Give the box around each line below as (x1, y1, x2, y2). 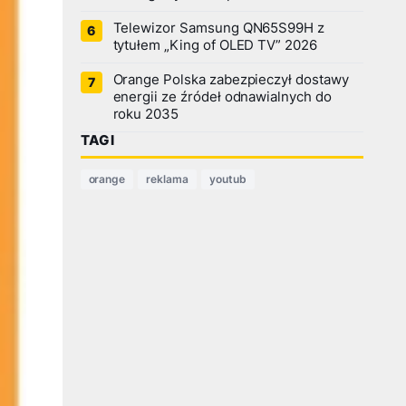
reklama (146, 172, 188, 186)
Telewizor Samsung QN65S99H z (112, 20, 325, 36)
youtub (208, 172, 246, 186)
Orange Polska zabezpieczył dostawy (112, 72, 349, 88)
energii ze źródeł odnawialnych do (112, 89, 332, 105)
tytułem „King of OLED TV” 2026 (112, 37, 317, 53)
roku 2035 (112, 106, 179, 122)
